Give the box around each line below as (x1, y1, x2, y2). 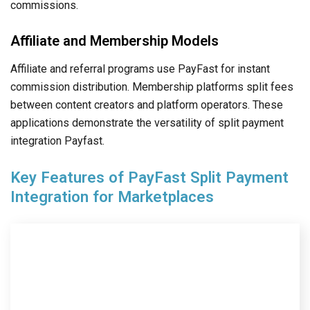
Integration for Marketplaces (10, 188, 214, 206)
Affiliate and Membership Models (10, 33, 219, 50)
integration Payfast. (10, 134, 104, 148)
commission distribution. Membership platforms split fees (10, 80, 293, 94)
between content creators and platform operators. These (10, 98, 283, 112)
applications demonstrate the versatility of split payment (10, 116, 284, 130)
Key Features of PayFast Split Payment (10, 168, 289, 187)
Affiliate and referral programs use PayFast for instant (10, 62, 270, 76)
